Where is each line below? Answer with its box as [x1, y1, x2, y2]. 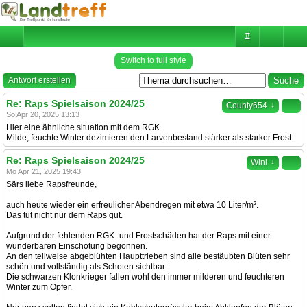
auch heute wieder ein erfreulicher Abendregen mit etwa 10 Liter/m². [6, 200, 258, 210]
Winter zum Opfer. [6, 282, 72, 292]
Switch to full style [121, 56, 186, 65]
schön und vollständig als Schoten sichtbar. [6, 262, 167, 271]
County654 [226, 101, 267, 110]
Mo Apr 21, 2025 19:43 [6, 167, 81, 175]
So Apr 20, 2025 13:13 [6, 110, 79, 119]
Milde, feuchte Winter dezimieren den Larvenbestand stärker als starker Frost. [6, 133, 293, 143]
